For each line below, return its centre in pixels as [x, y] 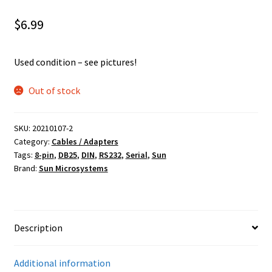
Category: [32, 141]
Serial [136, 155]
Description [38, 227]
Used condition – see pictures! [75, 62]
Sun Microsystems [73, 168]
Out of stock [55, 91]
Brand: [26, 168]
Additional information [62, 263]
